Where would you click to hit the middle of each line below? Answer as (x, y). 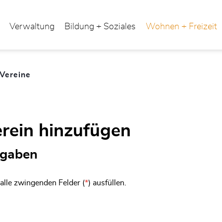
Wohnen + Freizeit (181, 27)
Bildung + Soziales (100, 27)
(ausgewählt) (58, 75)
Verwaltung (32, 27)
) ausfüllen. (107, 183)
